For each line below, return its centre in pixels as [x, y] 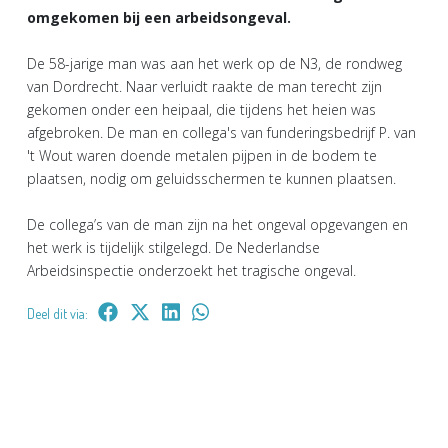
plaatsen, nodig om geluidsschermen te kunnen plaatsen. [211, 179]
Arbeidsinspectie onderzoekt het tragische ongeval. [191, 271]
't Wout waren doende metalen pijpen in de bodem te [202, 156]
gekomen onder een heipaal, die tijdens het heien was [201, 110]
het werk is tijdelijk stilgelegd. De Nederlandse [173, 248]
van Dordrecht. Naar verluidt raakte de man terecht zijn [204, 87]
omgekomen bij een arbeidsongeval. [159, 18]
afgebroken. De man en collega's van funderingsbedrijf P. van [221, 133]
